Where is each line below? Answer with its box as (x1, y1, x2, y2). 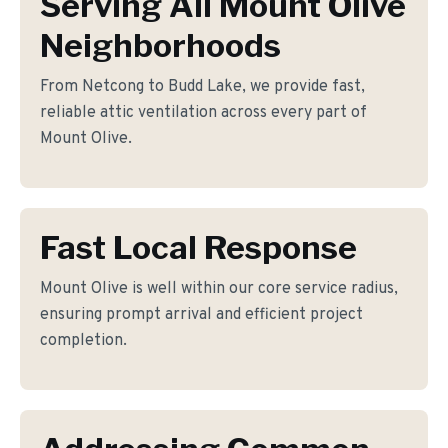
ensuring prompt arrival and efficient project (40, 305, 363, 325)
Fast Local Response (40, 228, 357, 267)
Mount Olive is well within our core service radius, (40, 279, 398, 299)
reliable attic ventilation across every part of (40, 103, 367, 123)
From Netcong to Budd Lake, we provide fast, (40, 77, 365, 97)
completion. (40, 331, 127, 351)
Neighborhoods (40, 26, 281, 65)
